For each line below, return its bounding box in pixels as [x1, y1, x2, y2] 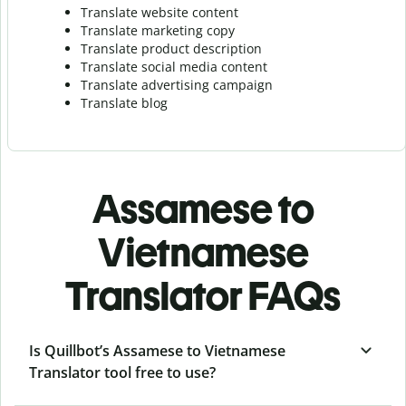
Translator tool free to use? [29, 362, 216, 382]
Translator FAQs [65, 271, 341, 320]
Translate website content [81, 3, 238, 21]
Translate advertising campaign [81, 75, 273, 93]
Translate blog [81, 93, 168, 111]
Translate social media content [81, 57, 267, 75]
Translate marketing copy [81, 21, 235, 39]
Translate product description [81, 39, 262, 57]
